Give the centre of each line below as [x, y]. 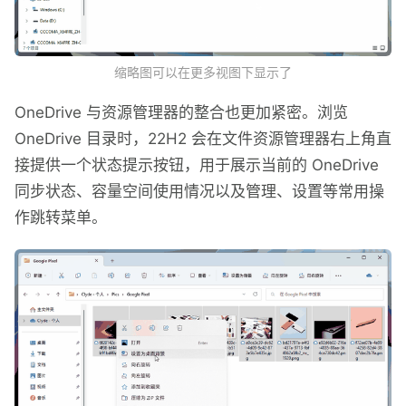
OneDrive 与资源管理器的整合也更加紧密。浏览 [181, 113]
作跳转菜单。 [61, 218]
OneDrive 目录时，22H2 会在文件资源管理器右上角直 [203, 139]
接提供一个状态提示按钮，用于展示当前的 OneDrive [197, 165]
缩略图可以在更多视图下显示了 [203, 72]
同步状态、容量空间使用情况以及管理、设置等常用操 [199, 192]
